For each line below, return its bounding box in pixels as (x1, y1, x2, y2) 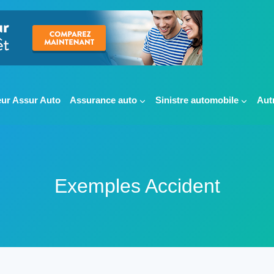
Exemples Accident (54, 175, 220, 197)
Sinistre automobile (155, 95, 239, 105)
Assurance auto (69, 95, 137, 105)
